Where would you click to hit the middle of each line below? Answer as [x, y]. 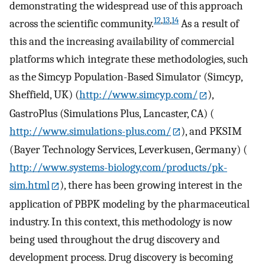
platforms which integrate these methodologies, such [129, 59]
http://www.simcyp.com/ [138, 95]
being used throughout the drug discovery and [115, 240]
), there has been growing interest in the [151, 185]
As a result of [209, 24]
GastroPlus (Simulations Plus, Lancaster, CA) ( [112, 113]
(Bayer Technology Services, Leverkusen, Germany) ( [128, 150]
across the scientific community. [82, 24]
